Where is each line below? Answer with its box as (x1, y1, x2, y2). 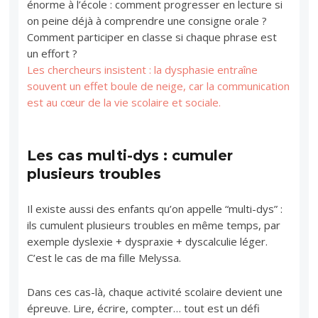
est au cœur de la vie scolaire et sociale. (27, 94, 221, 109)
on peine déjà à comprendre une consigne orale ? (27, 13, 268, 28)
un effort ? (27, 45, 78, 60)
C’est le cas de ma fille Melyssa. (27, 250, 182, 265)
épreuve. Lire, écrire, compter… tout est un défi (27, 300, 261, 315)
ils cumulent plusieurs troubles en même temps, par (27, 217, 281, 232)
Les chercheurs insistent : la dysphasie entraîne (27, 62, 258, 77)
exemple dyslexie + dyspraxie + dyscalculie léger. (27, 234, 268, 248)
